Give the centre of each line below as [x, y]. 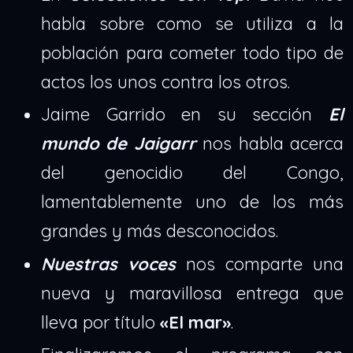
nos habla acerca [270, 144]
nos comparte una [260, 264]
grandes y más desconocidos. [160, 231]
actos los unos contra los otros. [165, 82]
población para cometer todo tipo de [192, 52]
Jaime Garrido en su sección [185, 115]
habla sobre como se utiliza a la [192, 23]
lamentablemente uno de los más [192, 202]
